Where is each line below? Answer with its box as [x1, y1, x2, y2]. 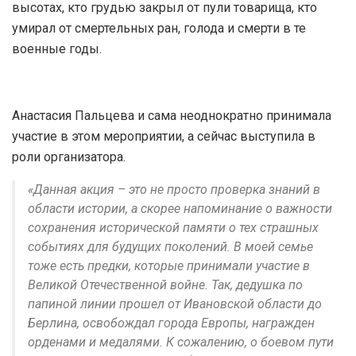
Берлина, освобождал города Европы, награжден [28, 315, 315, 331]
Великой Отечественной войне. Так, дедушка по [28, 277, 303, 293]
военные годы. [12, 41, 102, 57]
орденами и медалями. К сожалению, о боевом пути [28, 335, 334, 350]
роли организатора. [12, 149, 126, 165]
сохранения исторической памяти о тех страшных [28, 220, 319, 236]
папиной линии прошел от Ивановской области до [28, 296, 322, 312]
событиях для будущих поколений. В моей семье [28, 239, 313, 255]
